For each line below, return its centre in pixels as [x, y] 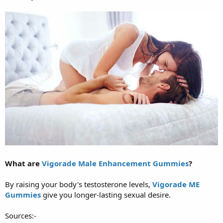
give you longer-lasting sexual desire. [106, 195]
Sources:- [21, 216]
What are [23, 164]
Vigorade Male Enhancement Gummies [115, 164]
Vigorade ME [176, 184]
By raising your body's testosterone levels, [79, 184]
